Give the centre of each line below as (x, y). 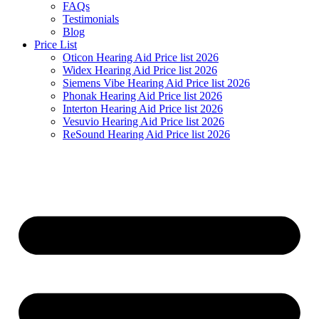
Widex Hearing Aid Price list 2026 (140, 70)
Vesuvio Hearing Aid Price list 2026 (143, 121)
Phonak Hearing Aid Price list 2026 (142, 95)
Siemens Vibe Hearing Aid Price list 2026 (156, 83)
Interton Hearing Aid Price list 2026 (143, 108)
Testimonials (91, 19)
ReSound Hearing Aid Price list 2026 (146, 134)
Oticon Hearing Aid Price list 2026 (141, 57)
